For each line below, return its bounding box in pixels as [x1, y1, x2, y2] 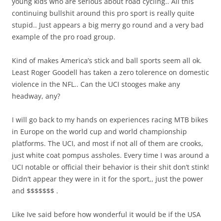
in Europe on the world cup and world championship [12, 126, 187, 136]
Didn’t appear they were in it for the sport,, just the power [12, 174, 203, 184]
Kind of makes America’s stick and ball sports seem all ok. [12, 55, 202, 65]
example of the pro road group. [12, 32, 115, 41]
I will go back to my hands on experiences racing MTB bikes [12, 114, 208, 124]
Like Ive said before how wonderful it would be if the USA [12, 209, 201, 219]
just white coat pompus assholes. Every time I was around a [12, 150, 209, 160]
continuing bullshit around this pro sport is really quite [12, 8, 194, 18]
